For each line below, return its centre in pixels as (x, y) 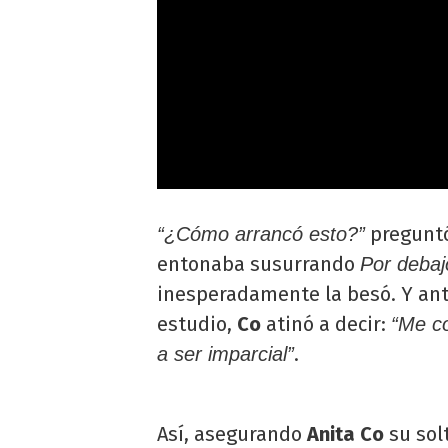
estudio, (197, 324)
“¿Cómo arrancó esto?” (261, 234)
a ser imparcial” (225, 354)
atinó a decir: (326, 324)
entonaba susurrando (258, 264)
